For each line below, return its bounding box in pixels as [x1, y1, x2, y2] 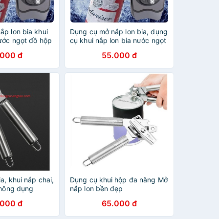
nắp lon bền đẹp [70, 184, 123, 193]
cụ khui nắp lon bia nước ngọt [70, 36, 166, 44]
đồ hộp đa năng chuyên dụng [70, 45, 166, 53]
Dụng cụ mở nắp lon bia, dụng [70, 27, 168, 36]
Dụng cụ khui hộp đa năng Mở [70, 175, 168, 184]
